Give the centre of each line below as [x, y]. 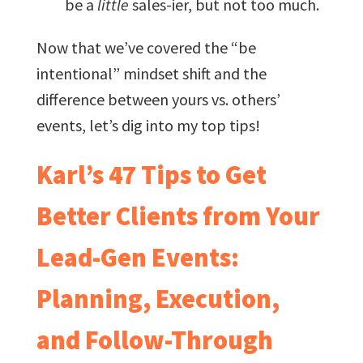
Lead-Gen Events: [137, 257]
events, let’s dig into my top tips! [148, 125]
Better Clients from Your [178, 216]
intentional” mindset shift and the [151, 73]
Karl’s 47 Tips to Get [151, 175]
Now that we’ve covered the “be [146, 47]
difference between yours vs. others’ [158, 99]
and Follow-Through [154, 340]
